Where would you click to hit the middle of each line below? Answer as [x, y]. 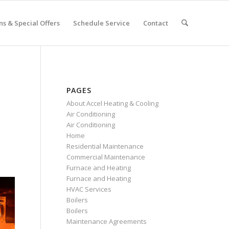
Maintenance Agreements [106, 221]
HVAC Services [89, 189]
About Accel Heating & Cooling [112, 103]
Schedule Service [101, 23]
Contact [155, 23]
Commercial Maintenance [106, 157]
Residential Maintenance [105, 146]
